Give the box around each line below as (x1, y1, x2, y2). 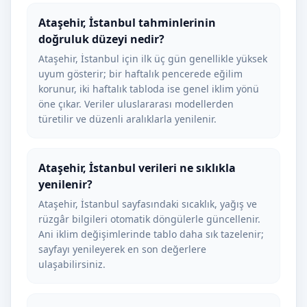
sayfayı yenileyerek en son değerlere (38, 243, 206, 256)
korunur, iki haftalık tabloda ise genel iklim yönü (38, 82, 259, 95)
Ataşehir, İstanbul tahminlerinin (38, 15, 216, 30)
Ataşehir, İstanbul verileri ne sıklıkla (38, 160, 236, 175)
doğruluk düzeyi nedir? (38, 32, 164, 47)
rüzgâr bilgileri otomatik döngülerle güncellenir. (38, 212, 260, 225)
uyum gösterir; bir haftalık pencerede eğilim (38, 67, 243, 80)
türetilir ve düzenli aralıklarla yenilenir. (38, 112, 217, 125)
